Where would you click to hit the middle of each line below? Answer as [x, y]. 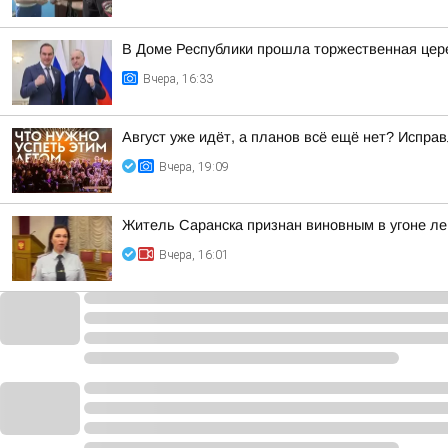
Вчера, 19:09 [194, 167]
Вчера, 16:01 [194, 255]
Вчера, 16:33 [178, 79]
